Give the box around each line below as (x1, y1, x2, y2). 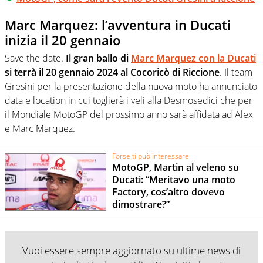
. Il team (220, 65, 252, 79)
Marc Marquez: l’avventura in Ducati (5, 16, 231, 34)
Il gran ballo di (66, 51, 131, 65)
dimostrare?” (112, 197, 170, 211)
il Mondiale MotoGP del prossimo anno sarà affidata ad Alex (5, 107, 253, 121)
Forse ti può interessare (112, 151, 189, 161)
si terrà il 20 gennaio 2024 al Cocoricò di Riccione (5, 65, 220, 79)
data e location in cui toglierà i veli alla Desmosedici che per (5, 93, 252, 107)
